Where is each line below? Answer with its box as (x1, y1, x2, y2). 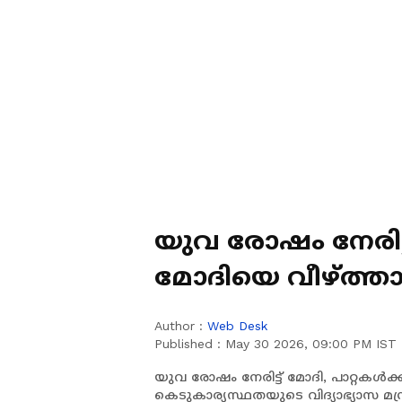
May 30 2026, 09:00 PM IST (225, 336, 397, 352)
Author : (154, 319, 207, 334)
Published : (154, 336, 225, 352)
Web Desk (207, 319, 267, 334)
